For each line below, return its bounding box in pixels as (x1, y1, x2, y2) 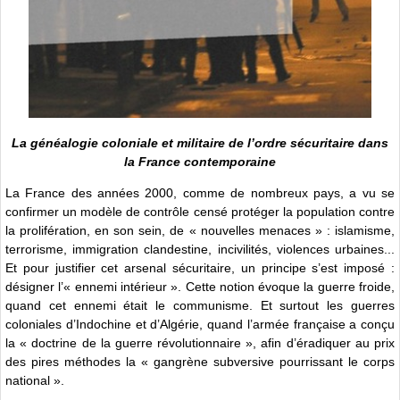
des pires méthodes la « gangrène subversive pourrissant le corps (5, 354, 395, 370)
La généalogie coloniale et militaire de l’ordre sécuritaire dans (12, 135, 388, 150)
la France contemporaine (124, 154, 276, 169)
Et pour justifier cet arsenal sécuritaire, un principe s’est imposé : (5, 261, 395, 276)
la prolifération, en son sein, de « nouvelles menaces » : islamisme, (5, 223, 395, 238)
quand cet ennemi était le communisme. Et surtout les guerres (5, 298, 395, 313)
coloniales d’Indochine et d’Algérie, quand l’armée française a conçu (5, 317, 395, 332)
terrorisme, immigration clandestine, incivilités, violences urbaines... (5, 242, 395, 257)
